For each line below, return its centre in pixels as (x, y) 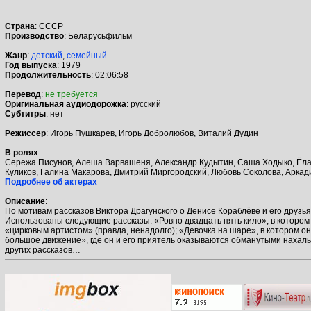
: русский (144, 104)
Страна (20, 26)
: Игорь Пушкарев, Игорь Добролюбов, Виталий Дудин (152, 133)
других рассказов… (43, 250)
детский (47, 56)
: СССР (49, 26)
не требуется (72, 94)
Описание (25, 201)
